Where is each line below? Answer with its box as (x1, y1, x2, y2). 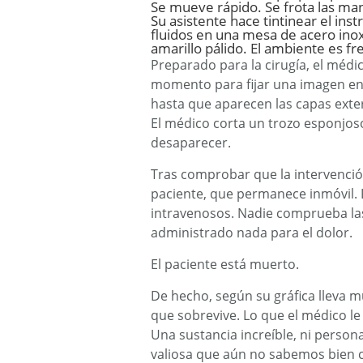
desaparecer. (151, 134, 231, 152)
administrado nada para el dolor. (151, 224, 352, 241)
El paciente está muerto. (151, 255, 299, 273)
